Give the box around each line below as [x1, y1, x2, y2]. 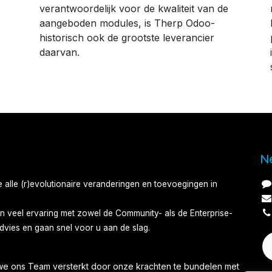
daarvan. [39, 46, 80, 59]
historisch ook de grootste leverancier [39, 32, 214, 44]
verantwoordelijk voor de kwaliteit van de [39, 2, 228, 15]
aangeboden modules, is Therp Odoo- [39, 17, 215, 30]
